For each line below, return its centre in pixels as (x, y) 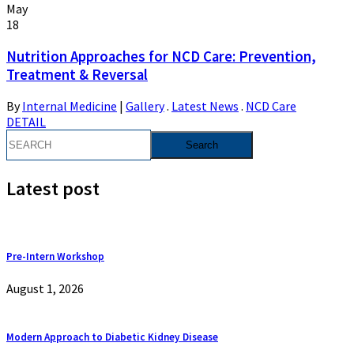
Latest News (205, 106)
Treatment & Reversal (77, 74)
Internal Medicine (70, 106)
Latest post (53, 189)
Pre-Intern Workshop (55, 257)
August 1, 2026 (45, 289)
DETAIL (26, 122)
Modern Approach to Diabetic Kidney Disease (112, 337)
